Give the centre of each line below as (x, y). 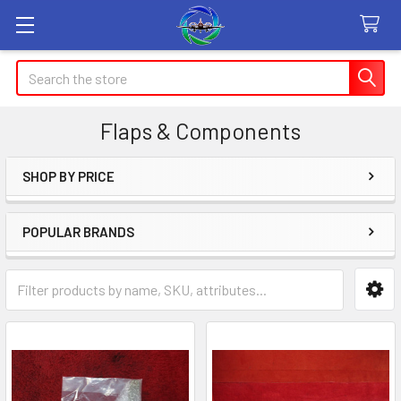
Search (37, 70)
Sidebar (66, 205)
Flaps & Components (200, 131)
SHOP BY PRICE (68, 176)
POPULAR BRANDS (78, 232)
